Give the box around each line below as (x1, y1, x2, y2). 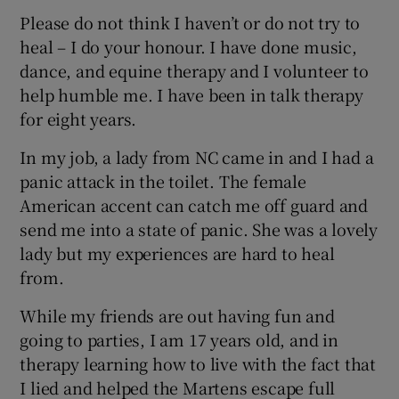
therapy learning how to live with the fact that (20, 351, 377, 375)
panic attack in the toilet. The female (20, 168, 306, 192)
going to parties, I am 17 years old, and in (20, 327, 338, 351)
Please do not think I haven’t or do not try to (20, 10, 361, 34)
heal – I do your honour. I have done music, (20, 34, 357, 58)
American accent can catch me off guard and (20, 192, 369, 216)
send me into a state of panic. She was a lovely (20, 216, 379, 240)
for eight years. (20, 106, 137, 130)
